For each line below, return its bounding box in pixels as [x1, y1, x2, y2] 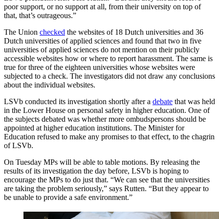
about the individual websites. [4, 81, 95, 89]
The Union [4, 28, 40, 37]
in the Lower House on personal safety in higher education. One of [4, 106, 210, 115]
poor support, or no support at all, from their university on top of [4, 2, 201, 11]
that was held [173, 97, 215, 106]
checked [40, 28, 65, 37]
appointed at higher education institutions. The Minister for [4, 124, 184, 132]
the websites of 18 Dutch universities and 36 [65, 28, 203, 37]
